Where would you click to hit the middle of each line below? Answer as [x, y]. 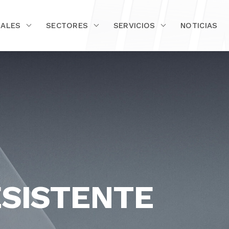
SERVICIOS [134, 26]
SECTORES [67, 26]
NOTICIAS [199, 26]
